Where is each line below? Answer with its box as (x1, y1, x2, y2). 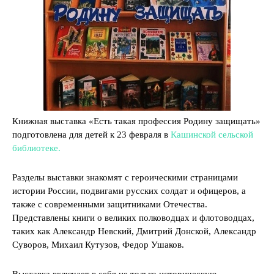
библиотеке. (12, 143, 61, 153)
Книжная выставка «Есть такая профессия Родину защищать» (12, 116, 261, 126)
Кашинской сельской (171, 129, 253, 139)
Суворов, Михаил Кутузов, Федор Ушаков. (12, 239, 184, 250)
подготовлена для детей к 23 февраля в (12, 129, 171, 139)
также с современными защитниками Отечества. (12, 199, 207, 209)
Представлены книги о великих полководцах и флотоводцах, (12, 212, 254, 223)
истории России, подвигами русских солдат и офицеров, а (12, 185, 246, 196)
